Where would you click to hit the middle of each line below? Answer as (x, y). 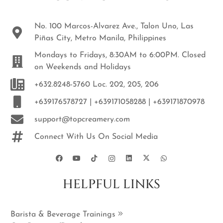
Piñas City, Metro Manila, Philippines (100, 38)
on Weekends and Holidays (82, 67)
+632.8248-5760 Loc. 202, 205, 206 (96, 84)
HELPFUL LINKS (111, 184)
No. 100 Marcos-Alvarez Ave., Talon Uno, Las (114, 26)
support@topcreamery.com (82, 119)
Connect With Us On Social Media (96, 137)
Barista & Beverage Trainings (64, 215)
